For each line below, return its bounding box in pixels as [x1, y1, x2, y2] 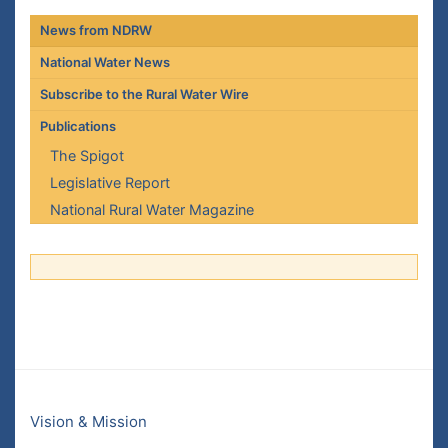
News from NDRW [39, 22, 152, 38]
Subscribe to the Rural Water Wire [39, 86, 249, 102]
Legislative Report [49, 174, 170, 191]
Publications [39, 118, 116, 134]
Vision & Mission [30, 412, 147, 431]
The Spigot [49, 147, 124, 164]
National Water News [39, 54, 170, 70]
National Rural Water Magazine [49, 201, 254, 218]
